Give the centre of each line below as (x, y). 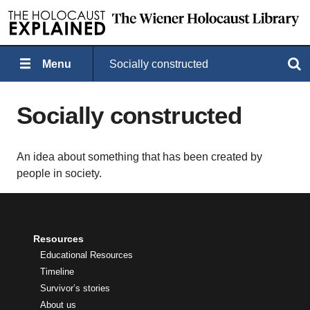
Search (219, 64)
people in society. (59, 173)
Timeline (57, 272)
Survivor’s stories (75, 289)
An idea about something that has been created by (139, 157)
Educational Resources (86, 255)
